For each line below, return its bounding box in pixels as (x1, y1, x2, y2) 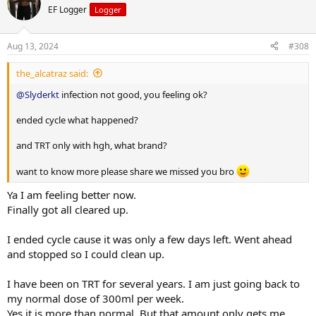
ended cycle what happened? (16, 113, 138, 126)
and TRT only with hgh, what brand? (16, 138, 167, 152)
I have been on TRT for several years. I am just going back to (7, 276, 300, 291)
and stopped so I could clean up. (7, 247, 164, 262)
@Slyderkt (16, 87, 59, 101)
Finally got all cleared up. (7, 202, 128, 217)
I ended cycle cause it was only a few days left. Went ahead (7, 232, 292, 247)
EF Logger (48, 4, 87, 16)
